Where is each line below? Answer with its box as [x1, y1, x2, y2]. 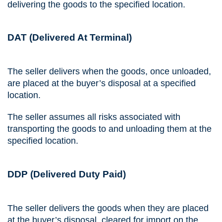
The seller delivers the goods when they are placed [7, 203, 209, 213]
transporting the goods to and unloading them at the [7, 123, 212, 134]
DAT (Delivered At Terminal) [7, 32, 132, 43]
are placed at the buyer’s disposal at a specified [7, 78, 196, 89]
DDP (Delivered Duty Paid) [7, 168, 126, 179]
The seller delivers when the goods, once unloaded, [7, 66, 211, 77]
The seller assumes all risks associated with [7, 111, 180, 122]
